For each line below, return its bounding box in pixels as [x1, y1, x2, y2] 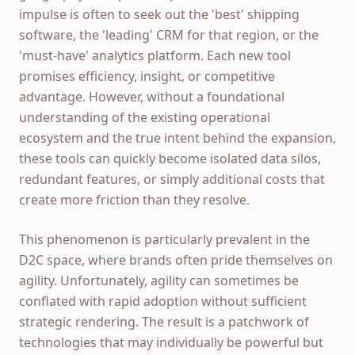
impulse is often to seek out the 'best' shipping [19, 6, 300, 23]
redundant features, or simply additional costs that [19, 170, 325, 188]
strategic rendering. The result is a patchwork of [19, 313, 309, 330]
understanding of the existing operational [19, 109, 270, 126]
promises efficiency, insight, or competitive [19, 67, 275, 85]
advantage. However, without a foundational [19, 88, 284, 105]
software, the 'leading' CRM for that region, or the [19, 26, 319, 44]
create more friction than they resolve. [19, 191, 250, 208]
